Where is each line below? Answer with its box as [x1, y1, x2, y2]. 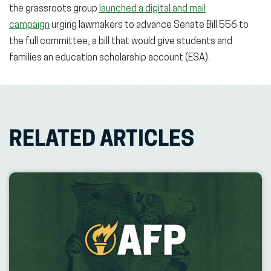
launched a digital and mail [99, 4, 206, 14]
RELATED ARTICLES [9, 130, 194, 151]
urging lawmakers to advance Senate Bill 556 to [50, 21, 249, 30]
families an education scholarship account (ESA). [9, 53, 210, 63]
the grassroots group [9, 4, 99, 14]
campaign [9, 21, 50, 30]
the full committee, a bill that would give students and [9, 37, 232, 47]
